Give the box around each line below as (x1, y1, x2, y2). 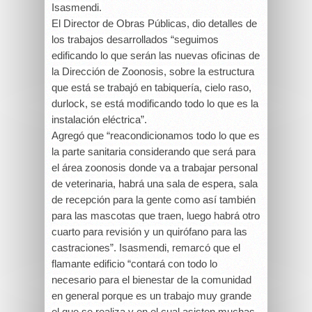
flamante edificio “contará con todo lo (52, 258, 217, 270)
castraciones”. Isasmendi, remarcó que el (52, 242, 240, 253)
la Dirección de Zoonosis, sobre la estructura (52, 65, 254, 77)
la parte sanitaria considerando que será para (52, 146, 256, 157)
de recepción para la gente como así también (52, 194, 256, 205)
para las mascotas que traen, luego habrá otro (52, 210, 260, 221)
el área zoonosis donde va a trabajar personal (52, 162, 258, 173)
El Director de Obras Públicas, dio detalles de (52, 17, 257, 29)
